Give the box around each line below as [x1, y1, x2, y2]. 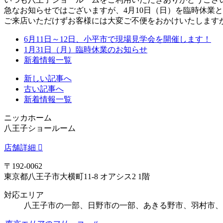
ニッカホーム [4, 113, 52, 122]
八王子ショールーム [4, 123, 76, 132]
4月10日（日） [123, 5, 175, 14]
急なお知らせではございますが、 [4, 5, 123, 14]
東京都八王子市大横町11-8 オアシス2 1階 [4, 172, 150, 181]
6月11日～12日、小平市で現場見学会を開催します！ [24, 34, 211, 43]
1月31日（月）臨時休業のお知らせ [24, 45, 147, 54]
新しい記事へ [24, 74, 72, 83]
